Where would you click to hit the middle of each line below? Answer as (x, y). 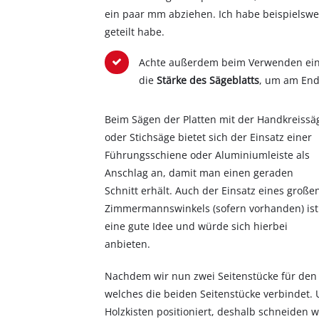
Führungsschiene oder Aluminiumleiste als (208, 155)
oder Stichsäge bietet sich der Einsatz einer (209, 137)
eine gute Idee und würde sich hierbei (197, 226)
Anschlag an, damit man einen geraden (199, 172)
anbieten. (128, 244)
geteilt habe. (135, 31)
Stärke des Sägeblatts (208, 80)
